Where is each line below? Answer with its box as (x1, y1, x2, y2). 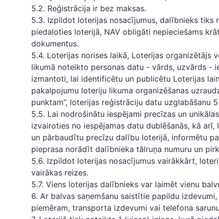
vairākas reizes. (31, 168, 88, 177)
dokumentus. (31, 39, 79, 48)
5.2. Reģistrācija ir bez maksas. (31, 3, 146, 13)
